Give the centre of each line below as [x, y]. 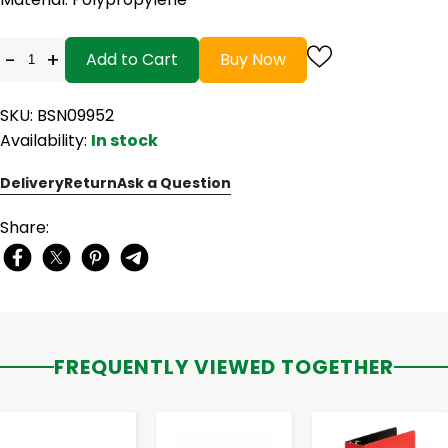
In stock [124, 140]
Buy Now [253, 59]
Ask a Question [174, 182]
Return [90, 182]
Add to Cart [132, 59]
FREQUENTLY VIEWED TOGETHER [224, 366]
